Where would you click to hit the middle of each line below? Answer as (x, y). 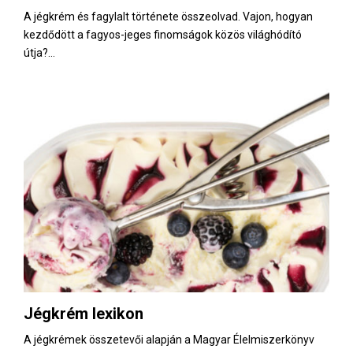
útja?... (39, 53)
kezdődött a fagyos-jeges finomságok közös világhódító (163, 35)
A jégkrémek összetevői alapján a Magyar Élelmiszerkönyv (169, 339)
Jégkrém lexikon (84, 313)
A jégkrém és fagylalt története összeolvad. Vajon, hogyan (168, 17)
